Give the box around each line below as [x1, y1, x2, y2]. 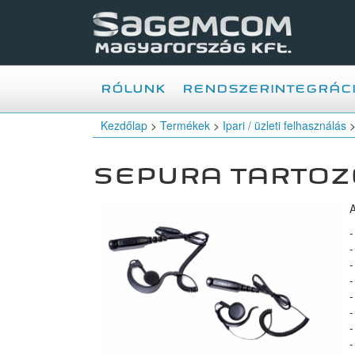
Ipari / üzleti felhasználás [223, 117, 346, 133]
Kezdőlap [101, 117, 147, 133]
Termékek [160, 117, 210, 133]
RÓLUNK [101, 82, 166, 97]
